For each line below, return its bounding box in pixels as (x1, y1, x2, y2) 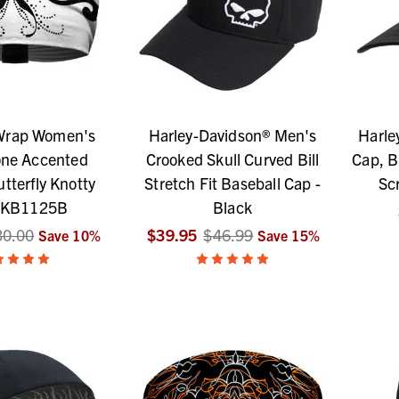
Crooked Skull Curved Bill (145, 149, 320, 170)
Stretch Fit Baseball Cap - (144, 173, 321, 194)
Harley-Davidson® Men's (148, 125, 317, 146)
